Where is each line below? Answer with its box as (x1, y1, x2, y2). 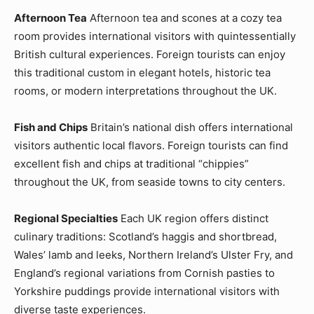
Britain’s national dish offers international (88, 120, 293, 134)
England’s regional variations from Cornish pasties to (14, 266, 275, 280)
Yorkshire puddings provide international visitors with (14, 284, 280, 298)
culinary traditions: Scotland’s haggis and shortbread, (14, 229, 277, 243)
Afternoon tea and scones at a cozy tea (87, 11, 282, 25)
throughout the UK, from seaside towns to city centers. (14, 175, 285, 189)
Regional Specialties (14, 211, 118, 225)
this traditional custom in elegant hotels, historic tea (14, 65, 271, 79)
